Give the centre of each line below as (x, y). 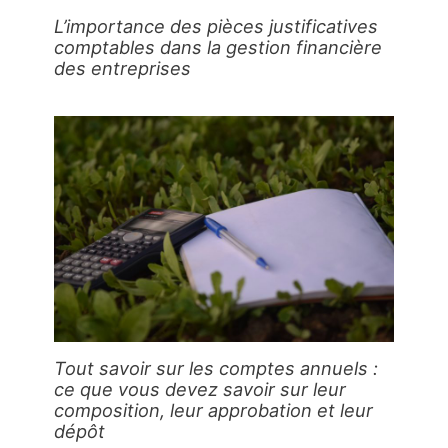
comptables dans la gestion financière (218, 47)
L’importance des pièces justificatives (216, 26)
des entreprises (123, 68)
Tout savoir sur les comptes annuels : (216, 367)
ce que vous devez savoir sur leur (200, 388)
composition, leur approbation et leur (214, 409)
